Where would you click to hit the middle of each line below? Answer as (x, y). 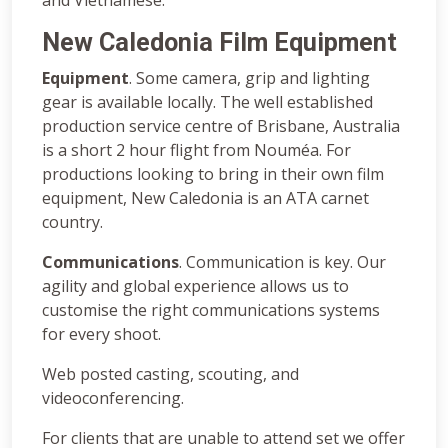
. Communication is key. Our (282, 261)
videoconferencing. (113, 397)
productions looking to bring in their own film (213, 173)
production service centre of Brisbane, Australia (221, 125)
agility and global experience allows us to (195, 285)
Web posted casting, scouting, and (170, 373)
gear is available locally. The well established (207, 101)
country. (72, 221)
